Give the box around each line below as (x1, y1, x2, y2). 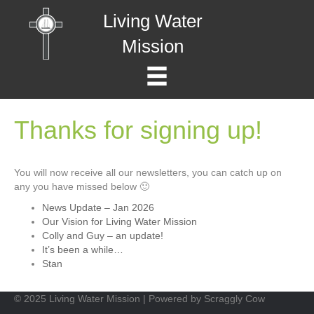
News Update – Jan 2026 (42, 201, 154, 213)
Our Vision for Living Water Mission (42, 215, 197, 227)
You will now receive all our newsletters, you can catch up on (14, 166, 282, 178)
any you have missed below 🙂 (14, 180, 149, 192)
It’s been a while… (42, 243, 123, 255)
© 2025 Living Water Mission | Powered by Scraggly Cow (14, 292, 265, 304)
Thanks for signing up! (14, 115, 262, 144)
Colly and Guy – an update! (42, 229, 163, 241)
